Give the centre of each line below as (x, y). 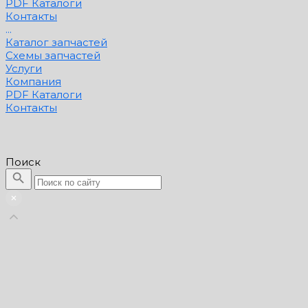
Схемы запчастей (53, 55)
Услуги (24, 68)
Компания (33, 81)
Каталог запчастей (56, 42)
